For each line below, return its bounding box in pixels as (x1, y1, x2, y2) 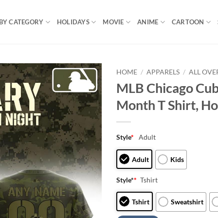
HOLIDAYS (56, 18, 90, 26)
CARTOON (171, 18, 204, 26)
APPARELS (146, 68, 180, 76)
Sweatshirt (171, 198, 204, 206)
